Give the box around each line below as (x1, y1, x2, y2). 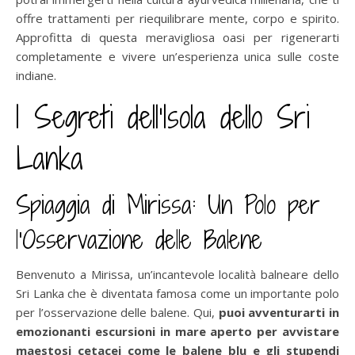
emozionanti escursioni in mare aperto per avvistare (16, 323, 339, 339)
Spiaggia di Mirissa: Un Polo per (16, 186, 320, 222)
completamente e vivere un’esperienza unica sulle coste (16, 48, 339, 64)
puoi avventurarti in (218, 303, 340, 320)
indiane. (16, 67, 56, 83)
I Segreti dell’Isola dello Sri (16, 96, 310, 138)
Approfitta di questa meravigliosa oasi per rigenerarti (16, 29, 339, 45)
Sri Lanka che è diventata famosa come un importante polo (16, 284, 339, 301)
